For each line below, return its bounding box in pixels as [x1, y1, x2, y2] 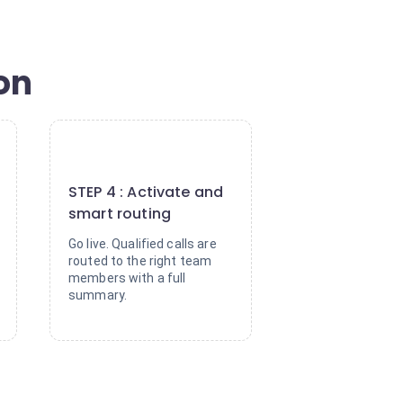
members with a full [68, 271, 186, 285]
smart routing [68, 203, 171, 224]
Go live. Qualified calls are [68, 237, 217, 251]
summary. [68, 288, 128, 302]
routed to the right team [68, 254, 212, 268]
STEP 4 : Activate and [68, 182, 224, 202]
